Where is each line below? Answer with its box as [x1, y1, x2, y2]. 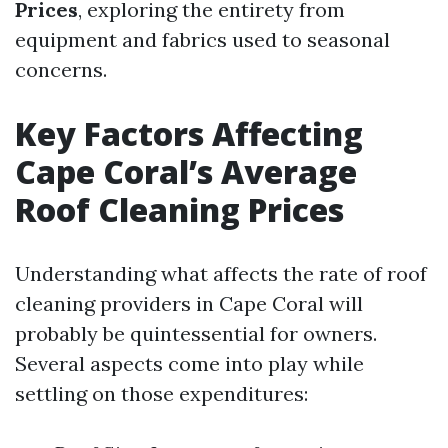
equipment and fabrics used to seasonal [15, 27, 390, 52]
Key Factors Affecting [15, 112, 363, 155]
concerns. [15, 57, 107, 82]
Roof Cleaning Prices [15, 188, 344, 231]
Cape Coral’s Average [15, 150, 357, 193]
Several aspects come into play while [15, 351, 364, 376]
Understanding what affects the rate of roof [15, 261, 427, 286]
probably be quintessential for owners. [15, 321, 377, 346]
